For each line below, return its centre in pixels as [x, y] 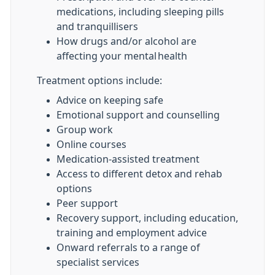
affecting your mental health [122, 56]
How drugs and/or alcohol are [126, 41]
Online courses [91, 144]
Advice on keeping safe [110, 100]
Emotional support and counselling [138, 115]
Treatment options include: [99, 80]
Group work [85, 130]
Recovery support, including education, [147, 218]
